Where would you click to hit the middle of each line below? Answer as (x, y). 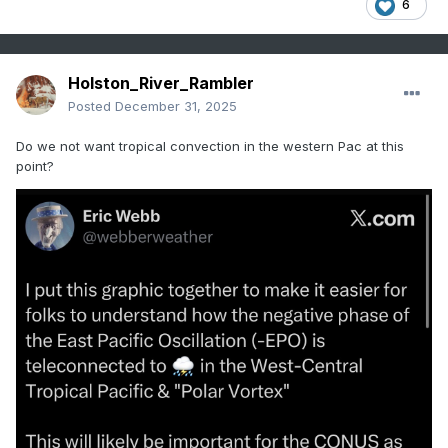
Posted (91, 106)
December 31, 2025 (176, 106)
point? (37, 166)
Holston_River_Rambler (161, 83)
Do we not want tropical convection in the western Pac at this (210, 146)
